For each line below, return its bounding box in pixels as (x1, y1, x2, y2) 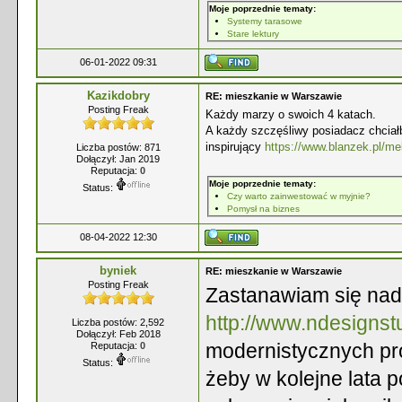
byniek (100, 264, 136, 277)
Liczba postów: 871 (75, 142, 161, 153)
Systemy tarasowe (227, 16, 302, 26)
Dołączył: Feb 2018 (75, 328, 161, 339)
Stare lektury (227, 29, 279, 39)
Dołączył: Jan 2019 (76, 153, 160, 164)
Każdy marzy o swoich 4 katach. (205, 108, 376, 121)
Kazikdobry (86, 89, 150, 102)
